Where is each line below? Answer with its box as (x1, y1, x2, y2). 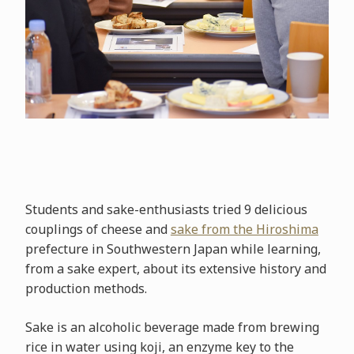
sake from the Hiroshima (170, 220, 318, 238)
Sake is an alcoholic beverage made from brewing (24, 318, 319, 336)
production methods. (24, 279, 147, 297)
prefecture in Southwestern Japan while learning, (24, 239, 321, 258)
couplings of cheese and (24, 220, 171, 238)
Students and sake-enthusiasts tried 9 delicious (24, 200, 307, 218)
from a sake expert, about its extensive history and (24, 259, 326, 277)
